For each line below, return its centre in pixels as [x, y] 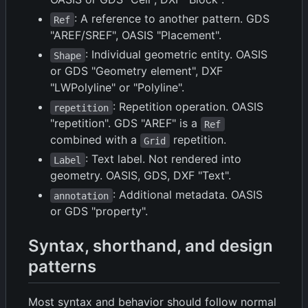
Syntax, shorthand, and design [151, 246]
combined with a [95, 140]
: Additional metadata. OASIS [189, 195]
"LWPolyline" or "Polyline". [117, 88]
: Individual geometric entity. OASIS [178, 55]
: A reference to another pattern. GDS [173, 19]
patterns [62, 267]
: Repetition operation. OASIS [189, 107]
